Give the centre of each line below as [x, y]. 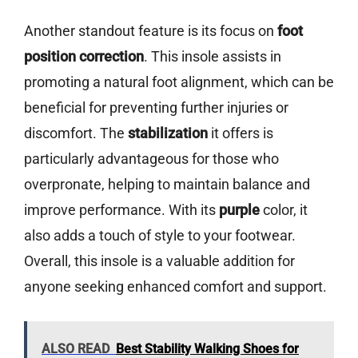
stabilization [168, 133]
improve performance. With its [121, 210]
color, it [284, 210]
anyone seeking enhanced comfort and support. [175, 287]
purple [239, 210]
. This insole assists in [213, 57]
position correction [84, 57]
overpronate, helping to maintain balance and [167, 185]
